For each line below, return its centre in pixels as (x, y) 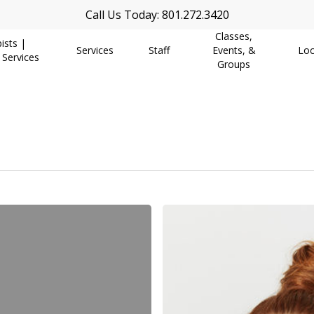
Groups (234, 64)
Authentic (183, 249)
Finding (178, 213)
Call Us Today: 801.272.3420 (157, 15)
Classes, (234, 36)
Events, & (234, 50)
